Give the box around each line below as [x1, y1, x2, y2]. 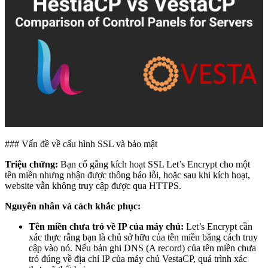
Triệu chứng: [5, 159, 58, 169]
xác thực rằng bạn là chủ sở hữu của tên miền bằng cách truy [29, 232, 258, 242]
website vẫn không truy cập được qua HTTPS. [5, 180, 181, 191]
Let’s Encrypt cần [184, 221, 252, 232]
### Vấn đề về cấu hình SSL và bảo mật [5, 138, 157, 149]
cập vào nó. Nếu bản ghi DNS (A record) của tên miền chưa [29, 242, 256, 253]
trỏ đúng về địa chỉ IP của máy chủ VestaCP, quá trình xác [29, 253, 247, 264]
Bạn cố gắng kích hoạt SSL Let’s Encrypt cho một [58, 159, 250, 169]
